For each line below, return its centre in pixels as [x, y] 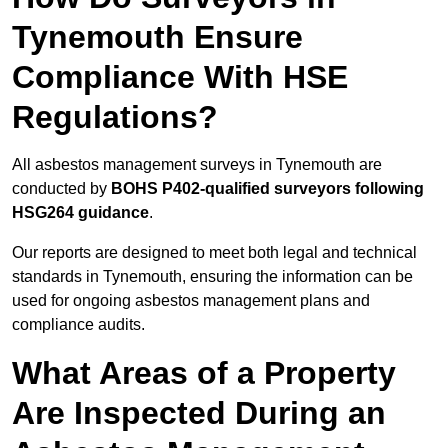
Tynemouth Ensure [157, 37]
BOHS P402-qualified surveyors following [267, 189]
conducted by [61, 189]
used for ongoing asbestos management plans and [191, 301]
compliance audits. [78, 325]
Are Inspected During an [199, 413]
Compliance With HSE [180, 77]
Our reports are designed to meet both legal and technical [214, 253]
